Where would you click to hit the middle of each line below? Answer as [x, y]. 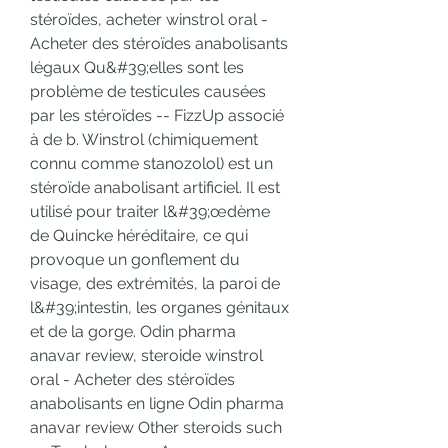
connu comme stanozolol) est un [151, 164]
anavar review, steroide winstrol [146, 356]
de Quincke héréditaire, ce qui [139, 236]
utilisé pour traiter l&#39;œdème [150, 212]
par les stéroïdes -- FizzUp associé [157, 116]
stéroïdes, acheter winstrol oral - [149, 20]
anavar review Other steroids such [156, 428]
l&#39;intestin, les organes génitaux [159, 308]
